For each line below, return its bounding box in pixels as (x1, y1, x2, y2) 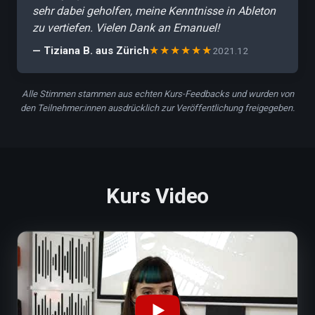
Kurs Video (106, 184, 209, 208)
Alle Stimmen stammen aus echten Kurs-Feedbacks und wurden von (21, 89, 294, 99)
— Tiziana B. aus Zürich (32, 44, 149, 57)
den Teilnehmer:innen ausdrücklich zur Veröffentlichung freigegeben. (20, 103, 295, 113)
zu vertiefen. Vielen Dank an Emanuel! (32, 21, 219, 34)
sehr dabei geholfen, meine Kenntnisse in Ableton (32, 4, 276, 18)
